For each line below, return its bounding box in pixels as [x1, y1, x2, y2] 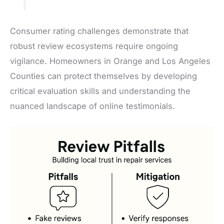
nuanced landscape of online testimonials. [10, 101, 175, 111]
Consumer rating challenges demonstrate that [10, 26, 188, 36]
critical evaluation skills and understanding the [10, 86, 190, 96]
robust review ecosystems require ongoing [10, 41, 178, 51]
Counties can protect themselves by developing [10, 71, 197, 81]
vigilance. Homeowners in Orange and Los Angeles [10, 56, 210, 66]
